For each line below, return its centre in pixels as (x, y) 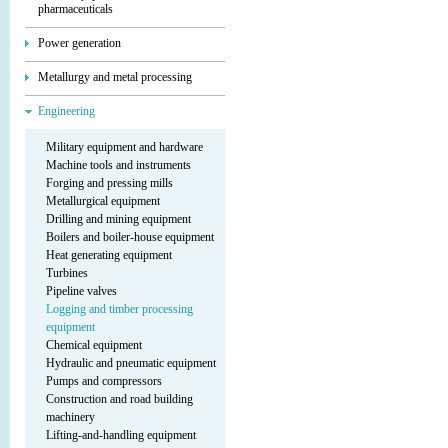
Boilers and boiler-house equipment (130, 237)
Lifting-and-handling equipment (121, 435)
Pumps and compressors (104, 381)
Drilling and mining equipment (118, 219)
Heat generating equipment (109, 255)
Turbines (67, 273)
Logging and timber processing (119, 309)
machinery (70, 417)
